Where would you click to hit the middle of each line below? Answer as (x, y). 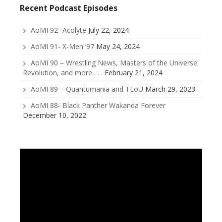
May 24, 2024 (118, 47)
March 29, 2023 (170, 89)
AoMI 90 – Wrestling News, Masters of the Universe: (115, 63)
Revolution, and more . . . (63, 73)
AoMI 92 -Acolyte (58, 30)
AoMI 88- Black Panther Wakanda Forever (98, 106)
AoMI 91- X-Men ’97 (62, 47)
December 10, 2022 (55, 115)
